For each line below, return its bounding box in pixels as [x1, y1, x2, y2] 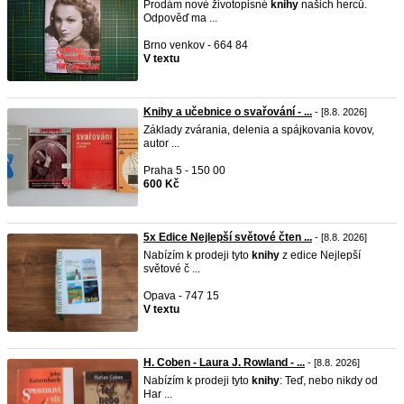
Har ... [143, 388, 172, 400]
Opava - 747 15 [143, 289, 219, 302]
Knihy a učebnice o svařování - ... [143, 106, 312, 118]
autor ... [143, 137, 179, 150]
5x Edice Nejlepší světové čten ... [143, 231, 312, 243]
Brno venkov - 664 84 [143, 39, 248, 51]
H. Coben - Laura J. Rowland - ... [143, 356, 305, 369]
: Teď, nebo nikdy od [280, 374, 378, 387]
